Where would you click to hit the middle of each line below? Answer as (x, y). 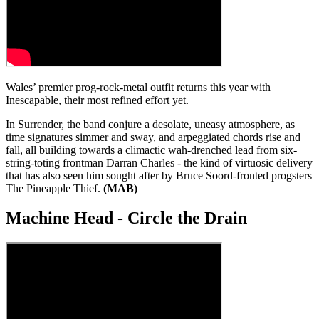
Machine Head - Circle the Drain (126, 218)
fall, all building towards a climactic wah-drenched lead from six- (151, 150)
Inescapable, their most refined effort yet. (97, 100)
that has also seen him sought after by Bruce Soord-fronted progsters (159, 175)
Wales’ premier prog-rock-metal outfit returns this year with (138, 87)
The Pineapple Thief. (54, 188)
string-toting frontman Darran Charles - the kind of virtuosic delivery (159, 162)
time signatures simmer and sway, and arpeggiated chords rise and (153, 137)
